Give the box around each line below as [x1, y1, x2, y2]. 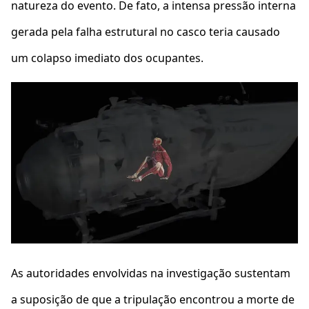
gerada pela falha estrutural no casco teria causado [11, 24, 280, 39]
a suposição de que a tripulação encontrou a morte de [11, 292, 295, 307]
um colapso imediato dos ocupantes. [11, 50, 206, 66]
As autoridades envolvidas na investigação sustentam [11, 266, 290, 281]
